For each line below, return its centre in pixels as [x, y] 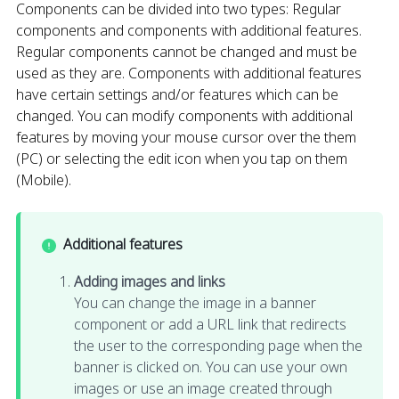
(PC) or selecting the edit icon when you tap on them [182, 159]
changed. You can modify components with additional [184, 116]
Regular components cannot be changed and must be [187, 52]
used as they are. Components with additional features [189, 73]
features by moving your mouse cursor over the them [186, 137]
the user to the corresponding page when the [218, 345]
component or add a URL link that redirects [210, 324]
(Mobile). [44, 180]
